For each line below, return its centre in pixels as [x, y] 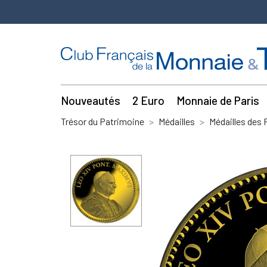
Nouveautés [91, 100]
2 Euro [148, 100]
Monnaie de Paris [218, 100]
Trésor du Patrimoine [103, 121]
